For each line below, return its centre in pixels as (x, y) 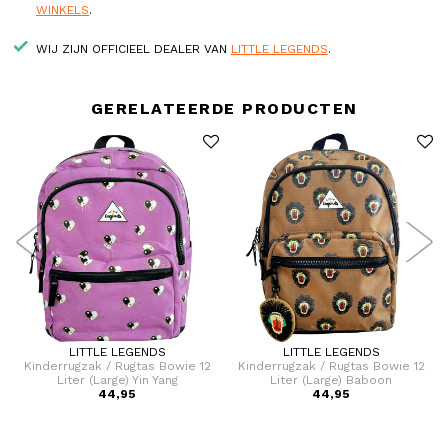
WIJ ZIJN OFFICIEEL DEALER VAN (133, 49)
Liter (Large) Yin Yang (117, 380)
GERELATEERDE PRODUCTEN (224, 108)
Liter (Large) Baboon (331, 380)
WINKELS (62, 10)
